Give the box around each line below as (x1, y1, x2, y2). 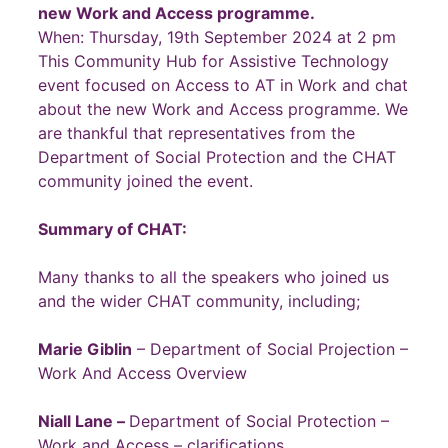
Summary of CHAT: (38, 218, 187, 239)
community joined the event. (38, 170, 253, 191)
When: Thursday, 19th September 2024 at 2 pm (38, 26, 396, 47)
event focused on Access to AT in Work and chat (38, 74, 408, 95)
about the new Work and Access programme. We (38, 98, 408, 119)
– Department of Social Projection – (132, 338, 408, 359)
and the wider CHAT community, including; (38, 290, 360, 311)
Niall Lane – (38, 410, 129, 431)
